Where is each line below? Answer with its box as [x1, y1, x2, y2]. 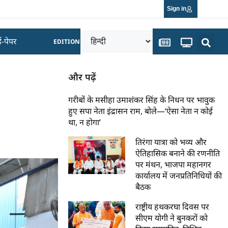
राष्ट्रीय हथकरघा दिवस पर [135, 201, 210, 212]
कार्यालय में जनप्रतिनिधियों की [135, 170, 222, 181]
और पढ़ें [68, 71, 97, 83]
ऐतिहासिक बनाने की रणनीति [135, 148, 220, 159]
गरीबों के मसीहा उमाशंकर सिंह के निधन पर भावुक [68, 94, 215, 105]
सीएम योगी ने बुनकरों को [135, 212, 208, 223]
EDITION [53, 37, 80, 46]
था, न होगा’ [68, 117, 101, 128]
